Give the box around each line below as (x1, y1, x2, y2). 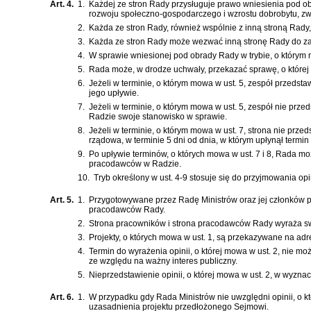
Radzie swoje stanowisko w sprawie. (89, 112, 227, 122)
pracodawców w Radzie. (89, 159, 181, 169)
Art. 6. (50, 292, 74, 303)
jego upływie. (89, 88, 139, 99)
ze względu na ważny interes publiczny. (89, 256, 237, 267)
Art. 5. (50, 195, 74, 205)
